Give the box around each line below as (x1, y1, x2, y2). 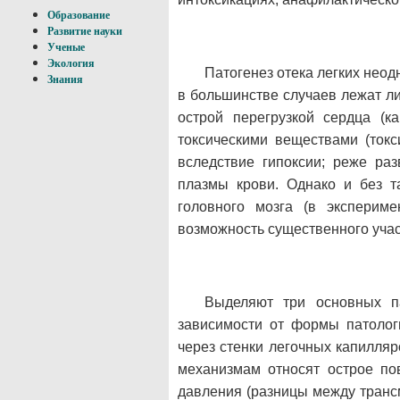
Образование (47, 9, 110, 21)
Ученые (47, 41, 85, 54)
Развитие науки (47, 25, 122, 37)
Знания (47, 73, 83, 86)
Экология (47, 57, 95, 70)
